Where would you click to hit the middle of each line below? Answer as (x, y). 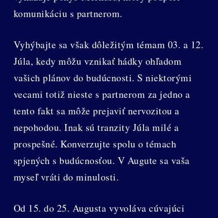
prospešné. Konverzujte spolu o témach (95, 144)
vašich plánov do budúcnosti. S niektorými (103, 78)
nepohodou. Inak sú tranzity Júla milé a (96, 127)
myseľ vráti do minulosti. (66, 177)
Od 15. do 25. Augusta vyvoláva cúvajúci (99, 208)
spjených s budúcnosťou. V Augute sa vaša (101, 161)
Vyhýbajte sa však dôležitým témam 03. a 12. (109, 45)
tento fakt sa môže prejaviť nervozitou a (96, 111)
